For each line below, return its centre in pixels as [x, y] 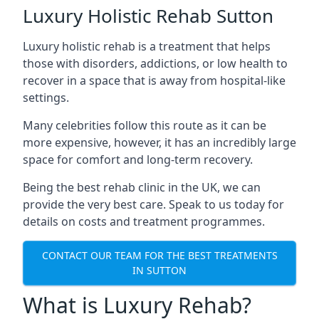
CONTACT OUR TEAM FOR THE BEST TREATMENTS [159, 256]
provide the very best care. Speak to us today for [153, 204]
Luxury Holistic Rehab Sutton [148, 15]
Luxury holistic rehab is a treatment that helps [147, 46]
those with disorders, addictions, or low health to [155, 63]
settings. [46, 97]
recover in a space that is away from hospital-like [154, 80]
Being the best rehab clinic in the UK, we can [142, 187]
